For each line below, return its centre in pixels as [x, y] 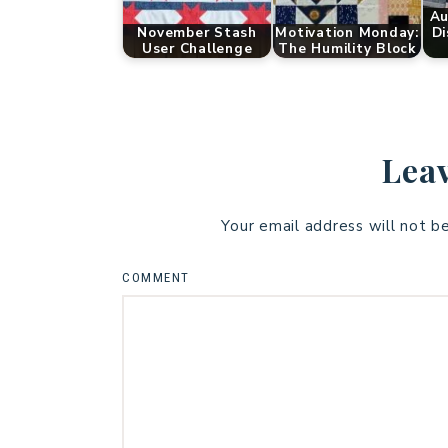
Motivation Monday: [347, 32]
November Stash [197, 32]
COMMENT [156, 277]
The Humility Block [347, 48]
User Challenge [197, 48]
